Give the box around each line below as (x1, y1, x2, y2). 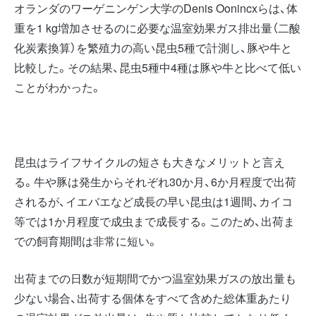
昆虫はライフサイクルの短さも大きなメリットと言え (14, 154, 285, 171)
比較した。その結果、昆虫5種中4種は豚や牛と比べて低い (14, 59, 301, 76)
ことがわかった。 (14, 79, 102, 96)
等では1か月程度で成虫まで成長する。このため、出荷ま (14, 213, 295, 230)
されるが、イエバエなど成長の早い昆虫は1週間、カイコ (14, 193, 293, 210)
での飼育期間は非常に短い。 (14, 233, 158, 250)
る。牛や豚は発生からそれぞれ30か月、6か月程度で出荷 (14, 174, 296, 190)
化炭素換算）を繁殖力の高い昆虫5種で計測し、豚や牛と (14, 39, 292, 56)
